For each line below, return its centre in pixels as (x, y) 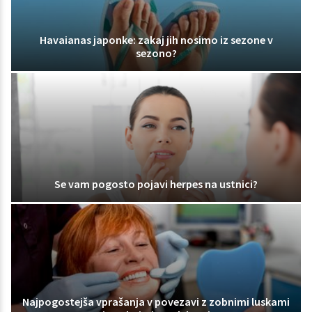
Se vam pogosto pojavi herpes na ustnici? (156, 184)
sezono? (156, 53)
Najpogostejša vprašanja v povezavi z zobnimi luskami (156, 301)
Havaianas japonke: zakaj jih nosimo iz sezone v (156, 39)
